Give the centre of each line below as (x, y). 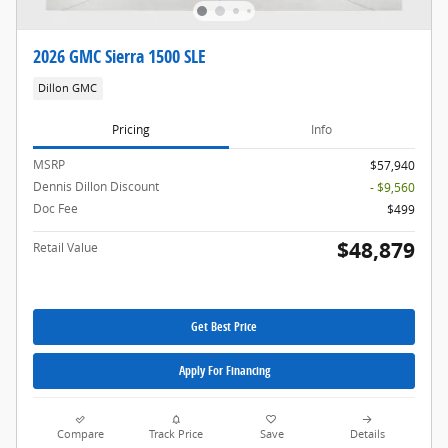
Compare (81, 434)
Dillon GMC (68, 88)
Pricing (130, 129)
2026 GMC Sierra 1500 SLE (119, 55)
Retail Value (65, 247)
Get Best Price (224, 327)
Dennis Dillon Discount (96, 186)
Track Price (176, 434)
